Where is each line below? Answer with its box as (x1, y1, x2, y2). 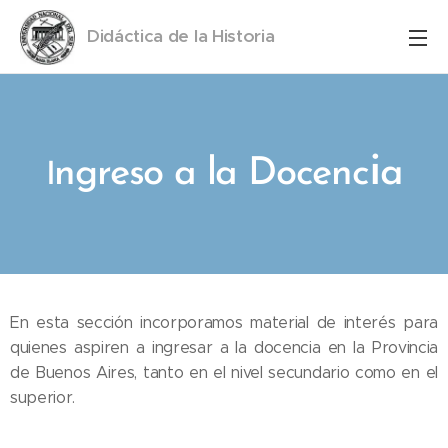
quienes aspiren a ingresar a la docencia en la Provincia (10, 338, 438, 357)
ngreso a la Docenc (54, 155, 369, 194)
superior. (10, 388, 76, 407)
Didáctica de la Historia (87, 24, 275, 47)
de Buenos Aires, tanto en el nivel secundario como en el (10, 363, 438, 382)
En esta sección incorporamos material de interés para (10, 313, 438, 332)
